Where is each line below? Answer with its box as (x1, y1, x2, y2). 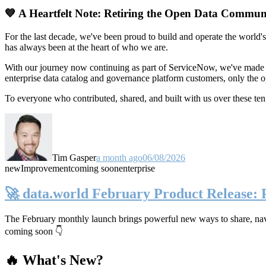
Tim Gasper (52, 152, 96, 163)
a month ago (96, 152, 142, 163)
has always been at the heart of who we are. (5, 42, 168, 52)
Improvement (21, 163, 71, 173)
